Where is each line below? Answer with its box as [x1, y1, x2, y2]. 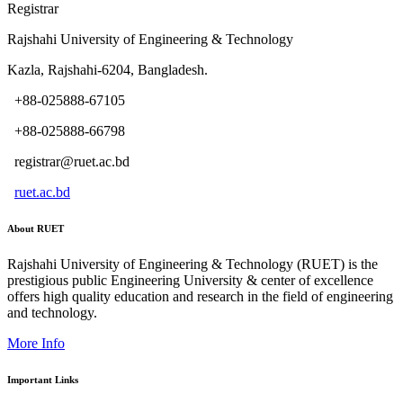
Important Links [7, 373, 78, 385]
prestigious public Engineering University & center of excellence [7, 272, 373, 288]
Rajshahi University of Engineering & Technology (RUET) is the [7, 255, 378, 272]
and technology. [7, 304, 97, 320]
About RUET [7, 222, 64, 234]
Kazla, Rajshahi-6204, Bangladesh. [7, 61, 208, 77]
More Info [7, 335, 65, 351]
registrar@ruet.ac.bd [7, 153, 130, 169]
